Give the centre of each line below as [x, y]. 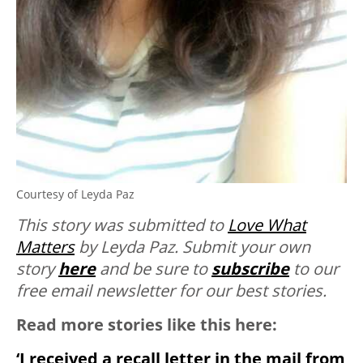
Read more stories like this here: [147, 324]
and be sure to [154, 268]
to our [314, 268]
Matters [45, 246]
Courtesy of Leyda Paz [75, 194]
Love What [267, 224]
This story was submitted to [122, 224]
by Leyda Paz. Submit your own [192, 246]
